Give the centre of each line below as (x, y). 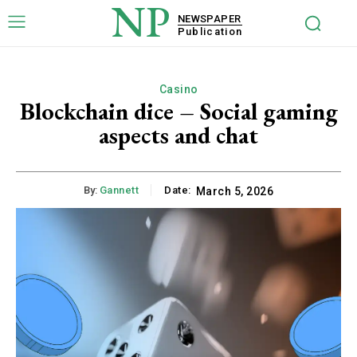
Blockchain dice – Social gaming (178, 111)
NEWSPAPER (209, 18)
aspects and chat (178, 135)
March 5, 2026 (235, 192)
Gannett (119, 190)
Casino (178, 89)
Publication (210, 31)
